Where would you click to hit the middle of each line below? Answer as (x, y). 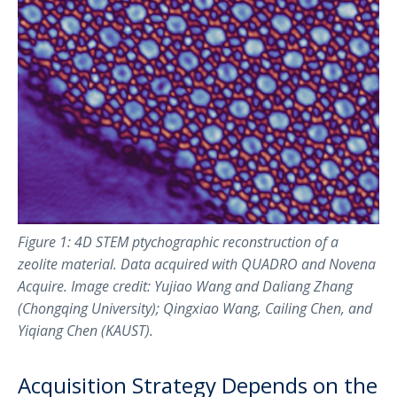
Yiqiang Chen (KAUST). (86, 330)
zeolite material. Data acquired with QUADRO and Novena (197, 264)
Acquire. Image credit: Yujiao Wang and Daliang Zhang (185, 286)
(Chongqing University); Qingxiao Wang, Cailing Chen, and (195, 308)
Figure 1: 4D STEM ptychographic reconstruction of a (178, 241)
